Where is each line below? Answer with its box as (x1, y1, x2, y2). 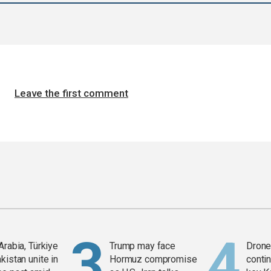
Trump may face (109, 240, 176, 252)
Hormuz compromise (109, 253, 197, 266)
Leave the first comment (15, 87, 128, 100)
